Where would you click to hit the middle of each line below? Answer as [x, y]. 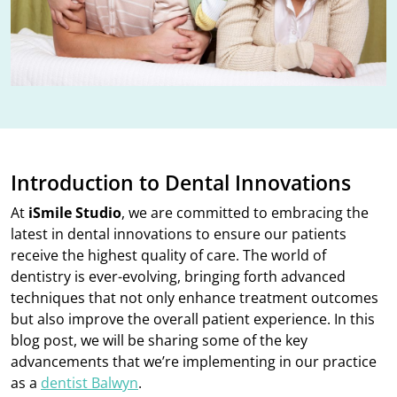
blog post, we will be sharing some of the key [159, 341]
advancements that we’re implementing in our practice [194, 362]
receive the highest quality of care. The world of [168, 256]
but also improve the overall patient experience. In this [193, 319]
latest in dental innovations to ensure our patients [179, 234]
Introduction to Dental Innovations [181, 183]
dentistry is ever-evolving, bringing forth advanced [178, 277]
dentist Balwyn [90, 383]
